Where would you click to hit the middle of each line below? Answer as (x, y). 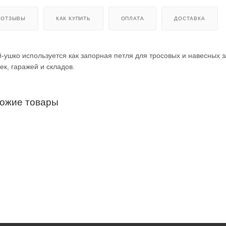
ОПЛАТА (132, 18)
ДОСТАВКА (190, 18)
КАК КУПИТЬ (73, 18)
